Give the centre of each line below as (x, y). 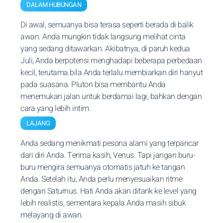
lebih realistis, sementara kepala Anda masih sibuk (103, 203)
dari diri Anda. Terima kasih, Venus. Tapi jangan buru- (108, 155)
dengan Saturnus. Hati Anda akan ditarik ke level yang (109, 191)
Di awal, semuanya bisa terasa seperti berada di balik (107, 25)
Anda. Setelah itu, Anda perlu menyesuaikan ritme (101, 179)
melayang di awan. (52, 215)
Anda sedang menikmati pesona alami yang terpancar (110, 143)
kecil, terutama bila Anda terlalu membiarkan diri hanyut (111, 73)
